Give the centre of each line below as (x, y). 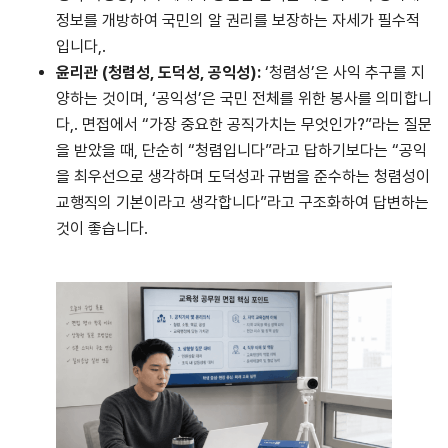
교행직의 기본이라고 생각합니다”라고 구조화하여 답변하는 (242, 203)
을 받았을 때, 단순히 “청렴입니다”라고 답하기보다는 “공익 (241, 151)
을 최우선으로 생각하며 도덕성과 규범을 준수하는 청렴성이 (243, 177)
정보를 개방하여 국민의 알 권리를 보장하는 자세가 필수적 (238, 21)
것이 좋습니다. (102, 229)
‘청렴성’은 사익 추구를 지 (343, 73)
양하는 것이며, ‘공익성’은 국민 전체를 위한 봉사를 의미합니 (244, 99)
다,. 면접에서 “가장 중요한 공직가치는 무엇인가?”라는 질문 (244, 125)
